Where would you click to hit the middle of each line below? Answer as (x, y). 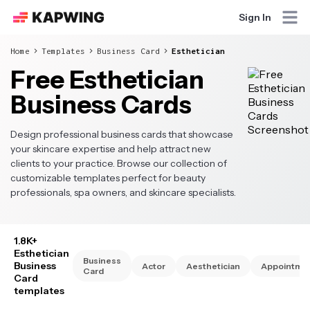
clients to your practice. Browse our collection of (119, 163)
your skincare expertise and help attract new (111, 149)
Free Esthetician (107, 80)
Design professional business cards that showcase (122, 134)
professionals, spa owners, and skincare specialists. (123, 192)
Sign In (255, 17)
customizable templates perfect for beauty (108, 178)
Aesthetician (213, 266)
